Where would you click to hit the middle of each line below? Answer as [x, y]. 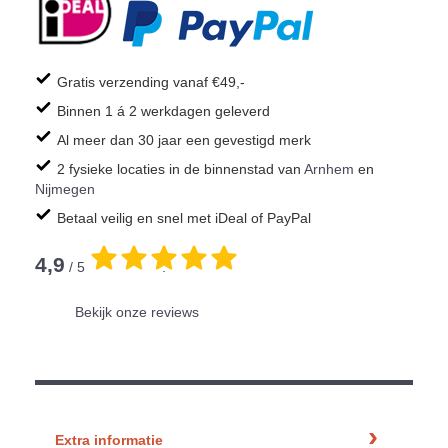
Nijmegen [65, 189]
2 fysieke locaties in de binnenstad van [180, 169]
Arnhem [329, 169]
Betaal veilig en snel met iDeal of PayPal [184, 218]
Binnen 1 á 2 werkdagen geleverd [163, 111]
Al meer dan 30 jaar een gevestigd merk [184, 140]
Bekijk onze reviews [137, 312]
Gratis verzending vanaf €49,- [151, 82]
